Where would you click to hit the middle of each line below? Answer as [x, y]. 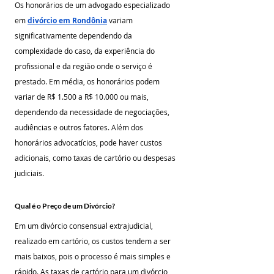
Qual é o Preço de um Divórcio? [65, 206]
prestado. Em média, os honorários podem [88, 81]
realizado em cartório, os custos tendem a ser [94, 241]
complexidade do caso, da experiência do [86, 51]
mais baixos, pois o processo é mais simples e [94, 256]
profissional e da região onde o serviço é [84, 66]
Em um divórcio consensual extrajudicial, [85, 226]
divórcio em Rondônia [67, 20]
